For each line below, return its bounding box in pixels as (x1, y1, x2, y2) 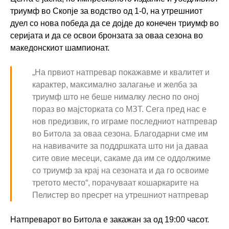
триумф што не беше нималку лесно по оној (32, 93, 199, 102)
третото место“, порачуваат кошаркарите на (32, 178, 199, 188)
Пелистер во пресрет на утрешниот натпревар (32, 191, 209, 200)
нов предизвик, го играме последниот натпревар (32, 117, 217, 126)
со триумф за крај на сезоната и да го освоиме (32, 166, 209, 175)
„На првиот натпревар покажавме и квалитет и (32, 68, 210, 77)
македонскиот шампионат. (10, 43, 109, 53)
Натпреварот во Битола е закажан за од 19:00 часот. (10, 215, 209, 224)
